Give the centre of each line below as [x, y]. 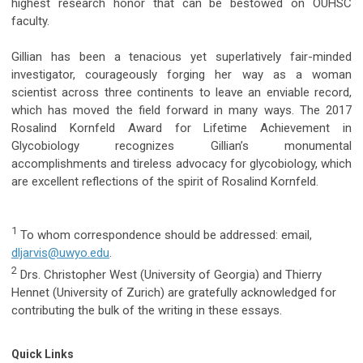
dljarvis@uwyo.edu [60, 252]
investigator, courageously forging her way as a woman [181, 74]
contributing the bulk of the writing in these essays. [147, 310]
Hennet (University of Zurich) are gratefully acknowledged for [174, 292]
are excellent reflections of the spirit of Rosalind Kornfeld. [165, 181]
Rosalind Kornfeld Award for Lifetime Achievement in [181, 128]
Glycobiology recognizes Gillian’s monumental [181, 145]
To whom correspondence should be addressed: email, [164, 235]
